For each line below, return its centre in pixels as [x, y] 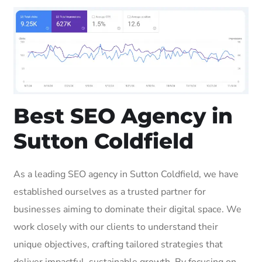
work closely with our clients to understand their [116, 227]
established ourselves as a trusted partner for [110, 192]
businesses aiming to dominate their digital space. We [127, 209]
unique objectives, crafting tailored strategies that [118, 244]
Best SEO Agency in [123, 116]
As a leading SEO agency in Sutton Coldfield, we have [126, 174]
